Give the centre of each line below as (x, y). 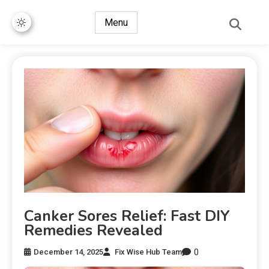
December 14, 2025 (68, 252)
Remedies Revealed (93, 230)
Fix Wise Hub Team (148, 252)
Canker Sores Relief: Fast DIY (127, 216)
